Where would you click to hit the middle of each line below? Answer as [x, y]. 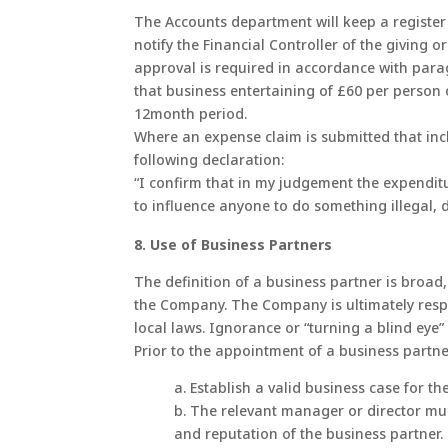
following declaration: [209, 159]
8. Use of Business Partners [233, 244]
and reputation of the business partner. [309, 433]
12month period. [191, 113]
